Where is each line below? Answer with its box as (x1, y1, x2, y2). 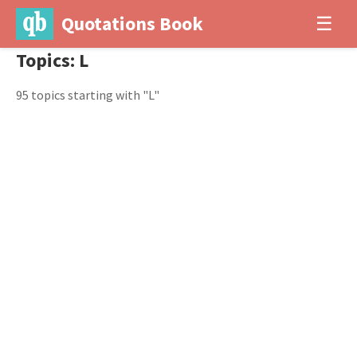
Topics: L (16, 48, 88, 73)
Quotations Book (61, 11, 203, 36)
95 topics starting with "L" (16, 87, 159, 103)
